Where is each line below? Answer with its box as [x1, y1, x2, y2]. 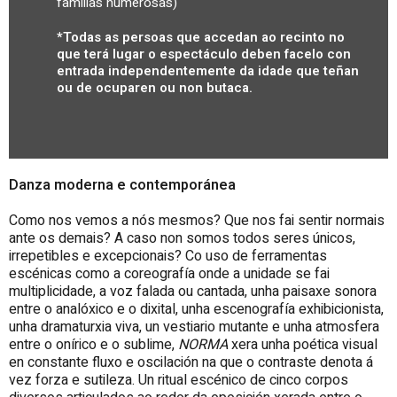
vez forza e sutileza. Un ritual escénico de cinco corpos [9, 370, 348, 392]
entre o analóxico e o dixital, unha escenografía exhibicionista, [9, 299, 384, 321]
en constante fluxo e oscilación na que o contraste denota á [9, 352, 373, 374]
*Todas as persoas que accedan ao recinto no [57, 27, 345, 48]
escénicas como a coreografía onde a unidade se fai [9, 263, 330, 285]
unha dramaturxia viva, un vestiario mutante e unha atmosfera [9, 316, 379, 339]
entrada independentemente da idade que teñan [57, 61, 359, 82]
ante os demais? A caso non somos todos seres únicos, [9, 228, 355, 250]
